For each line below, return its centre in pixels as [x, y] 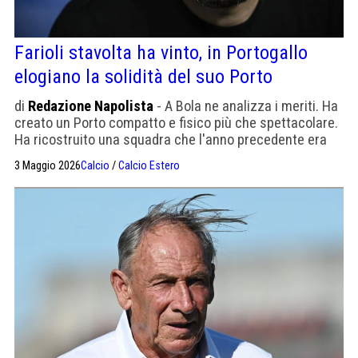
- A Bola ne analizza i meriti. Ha [246, 105]
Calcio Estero [149, 165]
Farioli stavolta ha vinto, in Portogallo [161, 52]
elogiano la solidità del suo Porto [143, 76]
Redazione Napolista [91, 105]
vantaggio [43, 173]
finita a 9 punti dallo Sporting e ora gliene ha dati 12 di [171, 156]
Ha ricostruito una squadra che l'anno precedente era [171, 139]
